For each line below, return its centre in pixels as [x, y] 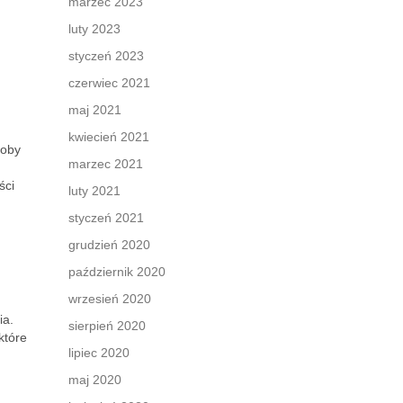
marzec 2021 [106, 164]
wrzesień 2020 [110, 299]
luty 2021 [94, 191]
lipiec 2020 [99, 353]
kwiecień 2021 [109, 137]
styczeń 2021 [106, 218]
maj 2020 [95, 380]
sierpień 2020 [107, 326]
